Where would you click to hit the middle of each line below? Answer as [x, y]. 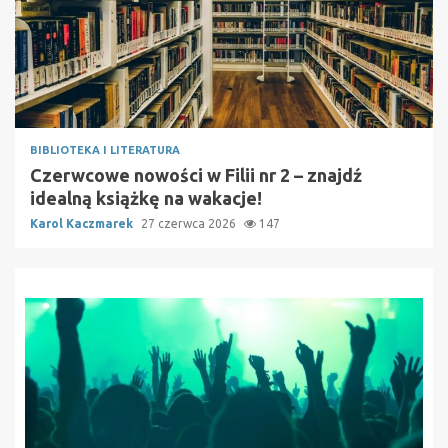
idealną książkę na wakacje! [146, 197]
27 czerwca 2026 [190, 223]
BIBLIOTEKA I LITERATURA [105, 149]
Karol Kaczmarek [83, 223]
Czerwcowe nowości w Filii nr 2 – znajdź [196, 174]
